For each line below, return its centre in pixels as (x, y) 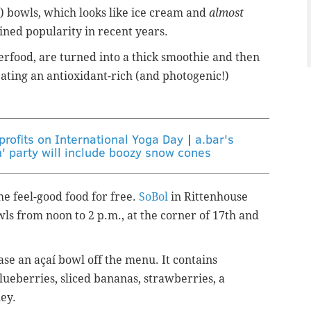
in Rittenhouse (208, 196)
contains (195, 260)
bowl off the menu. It (114, 260)
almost (226, 12)
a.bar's (214, 138)
